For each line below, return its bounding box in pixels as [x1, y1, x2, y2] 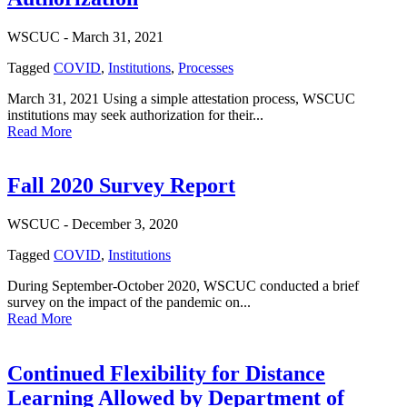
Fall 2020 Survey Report [7, 174, 235, 198]
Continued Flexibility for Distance [7, 362, 325, 386]
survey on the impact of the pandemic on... [7, 294, 251, 311]
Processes [178, 59, 233, 75]
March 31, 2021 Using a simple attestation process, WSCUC [7, 90, 355, 106]
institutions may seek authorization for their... [7, 106, 263, 123]
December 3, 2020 [72, 216, 178, 233]
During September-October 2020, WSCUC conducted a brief [7, 278, 359, 294]
